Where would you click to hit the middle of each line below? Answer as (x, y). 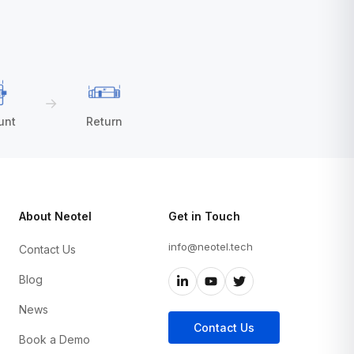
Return (104, 121)
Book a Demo (54, 339)
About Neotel (55, 216)
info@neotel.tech (210, 247)
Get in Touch (204, 216)
